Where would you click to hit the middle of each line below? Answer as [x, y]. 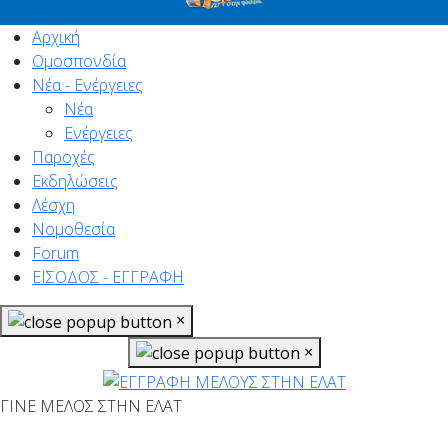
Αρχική [56, 36]
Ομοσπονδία [79, 60]
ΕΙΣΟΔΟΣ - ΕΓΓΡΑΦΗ [108, 276]
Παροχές [63, 156]
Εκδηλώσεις [75, 180]
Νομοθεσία [73, 228]
